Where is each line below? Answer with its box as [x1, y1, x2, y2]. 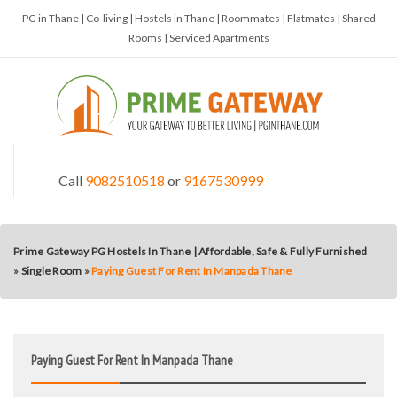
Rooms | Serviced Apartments [128, 31, 269, 44]
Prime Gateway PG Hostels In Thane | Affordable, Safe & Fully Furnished [13, 245, 368, 258]
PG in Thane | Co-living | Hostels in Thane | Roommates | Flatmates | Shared [21, 12, 376, 25]
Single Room [20, 264, 82, 277]
